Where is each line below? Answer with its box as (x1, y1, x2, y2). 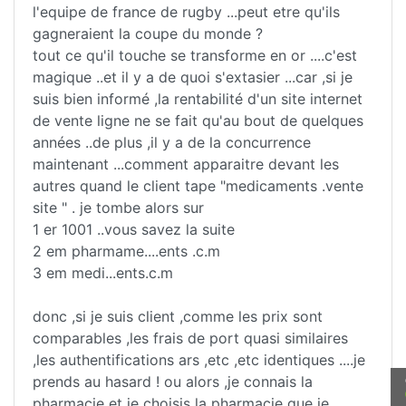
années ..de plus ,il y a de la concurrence (33, 132, 311, 151)
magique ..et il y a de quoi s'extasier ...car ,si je (33, 67, 353, 86)
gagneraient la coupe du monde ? (33, 24, 263, 43)
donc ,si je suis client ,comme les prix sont (33, 306, 323, 325)
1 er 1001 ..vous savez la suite (33, 219, 235, 238)
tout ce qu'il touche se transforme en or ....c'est (33, 45, 357, 64)
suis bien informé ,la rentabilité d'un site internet (33, 89, 362, 108)
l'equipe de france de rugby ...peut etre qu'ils (33, 2, 340, 21)
